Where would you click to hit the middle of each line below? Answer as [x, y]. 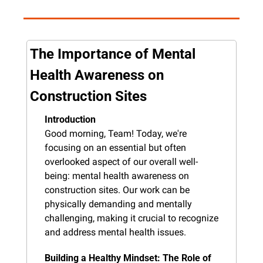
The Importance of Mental [113, 54]
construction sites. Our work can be [117, 190]
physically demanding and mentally [118, 204]
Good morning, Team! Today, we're [116, 133]
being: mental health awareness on [117, 176]
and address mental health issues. [115, 232]
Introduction [70, 119]
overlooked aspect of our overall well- [121, 161]
